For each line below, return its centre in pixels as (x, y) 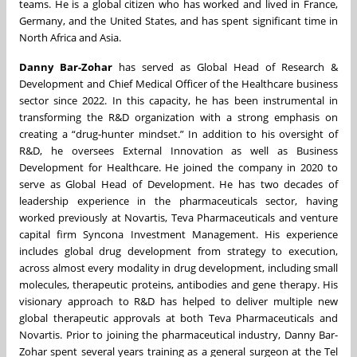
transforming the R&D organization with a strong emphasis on (178, 118)
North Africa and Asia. (70, 38)
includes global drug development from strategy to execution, (178, 251)
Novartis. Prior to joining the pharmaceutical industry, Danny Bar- (178, 335)
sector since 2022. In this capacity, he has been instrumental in (178, 101)
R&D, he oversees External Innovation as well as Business (178, 151)
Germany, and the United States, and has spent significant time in (178, 21)
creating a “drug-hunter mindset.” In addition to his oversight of (178, 134)
